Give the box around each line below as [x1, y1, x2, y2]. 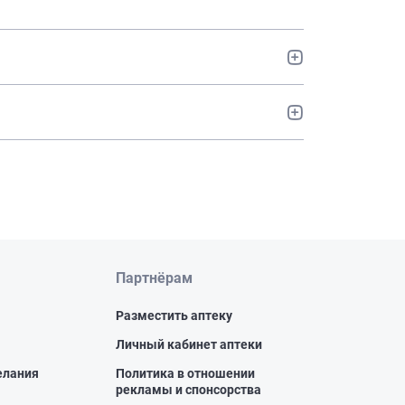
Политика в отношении [116, 366, 256, 381]
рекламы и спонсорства [116, 382, 262, 397]
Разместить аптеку [116, 308, 233, 323]
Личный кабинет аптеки [116, 337, 263, 352]
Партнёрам [116, 269, 193, 287]
